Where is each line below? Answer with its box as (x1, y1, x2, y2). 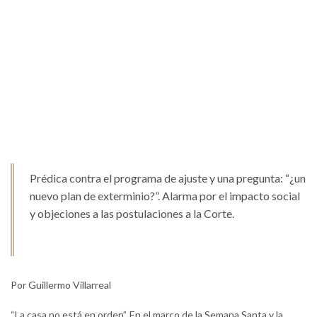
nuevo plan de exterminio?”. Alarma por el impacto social (30, 189, 300, 203)
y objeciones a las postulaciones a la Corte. (30, 207, 234, 221)
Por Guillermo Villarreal (11, 279, 111, 292)
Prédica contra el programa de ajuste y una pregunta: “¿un (30, 171, 306, 185)
